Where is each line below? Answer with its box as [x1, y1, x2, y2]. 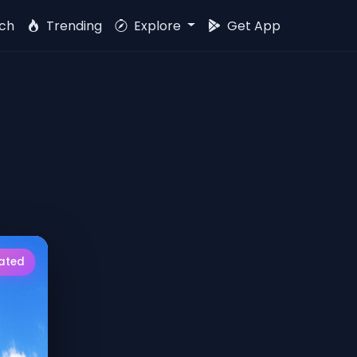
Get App [224, 16, 280, 35]
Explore [131, 16, 185, 35]
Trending [43, 16, 103, 35]
